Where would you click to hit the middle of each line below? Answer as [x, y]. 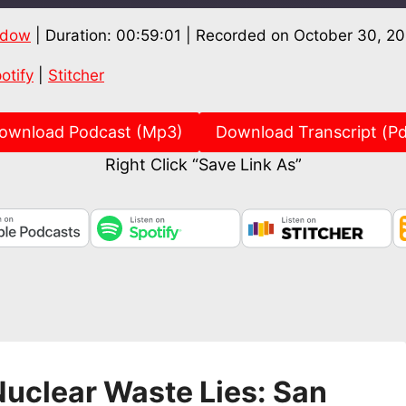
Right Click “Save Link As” [203, 164]
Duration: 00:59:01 [113, 35]
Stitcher [76, 75]
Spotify [113, 45]
